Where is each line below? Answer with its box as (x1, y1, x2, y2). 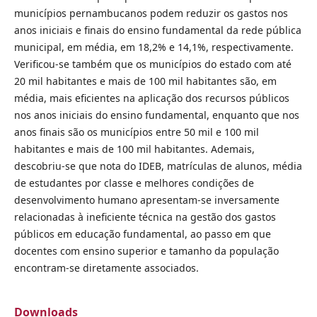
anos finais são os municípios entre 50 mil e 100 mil (13, 125, 259, 139)
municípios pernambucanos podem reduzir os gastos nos (13, 6, 288, 20)
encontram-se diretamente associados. (13, 260, 199, 275)
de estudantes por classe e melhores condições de (13, 175, 254, 190)
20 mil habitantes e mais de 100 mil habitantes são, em (13, 74, 277, 88)
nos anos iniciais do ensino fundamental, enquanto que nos (13, 108, 299, 122)
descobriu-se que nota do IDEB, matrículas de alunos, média (13, 158, 302, 173)
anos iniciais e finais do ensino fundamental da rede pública (13, 23, 301, 37)
